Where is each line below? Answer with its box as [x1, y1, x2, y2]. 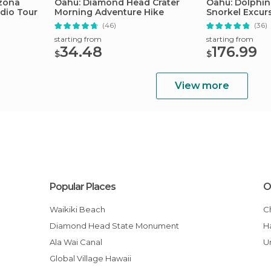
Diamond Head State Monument [56, 221, 180, 230]
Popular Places [50, 181, 116, 192]
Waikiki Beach [57, 204, 106, 214]
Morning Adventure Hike [54, 7, 164, 18]
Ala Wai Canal [55, 237, 103, 247]
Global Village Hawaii [56, 253, 132, 263]
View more [175, 80, 229, 91]
